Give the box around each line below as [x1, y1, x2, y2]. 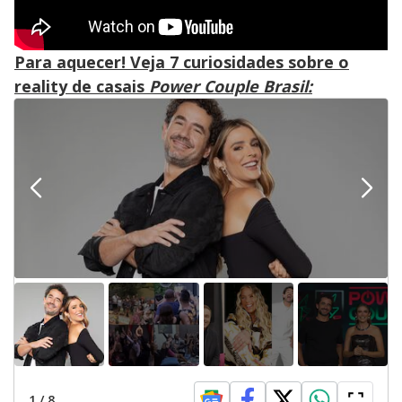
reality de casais [14, 75, 149, 98]
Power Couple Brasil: [149, 75, 312, 98]
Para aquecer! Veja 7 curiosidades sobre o [14, 51, 349, 74]
